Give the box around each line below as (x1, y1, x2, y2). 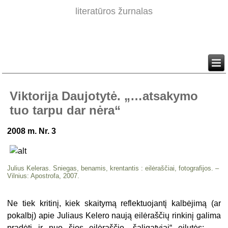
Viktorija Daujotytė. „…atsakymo (10, 89, 198, 103)
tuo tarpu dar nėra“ (10, 103, 121, 118)
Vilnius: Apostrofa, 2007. (7, 172, 80, 180)
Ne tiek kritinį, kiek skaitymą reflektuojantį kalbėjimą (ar (7, 198, 221, 208)
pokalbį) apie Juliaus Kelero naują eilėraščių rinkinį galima (7, 211, 221, 220)
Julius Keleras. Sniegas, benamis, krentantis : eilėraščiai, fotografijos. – (7, 164, 219, 172)
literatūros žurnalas (75, 6, 153, 17)
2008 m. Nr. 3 (7, 127, 56, 136)
